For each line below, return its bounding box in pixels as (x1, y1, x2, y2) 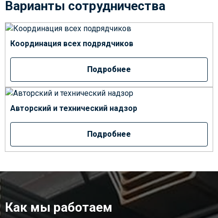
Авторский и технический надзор (10, 104, 137, 113)
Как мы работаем (5, 200, 112, 215)
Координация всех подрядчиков (10, 39, 133, 48)
